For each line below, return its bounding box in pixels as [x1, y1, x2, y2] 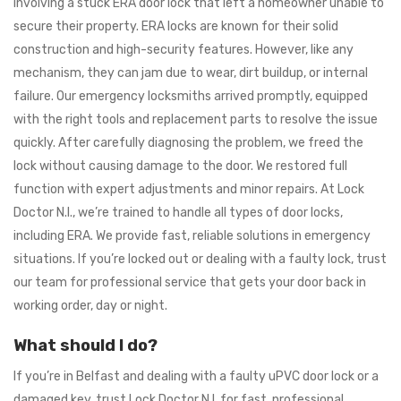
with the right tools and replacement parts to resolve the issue [13, 112, 378, 128]
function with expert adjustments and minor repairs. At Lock [13, 182, 364, 198]
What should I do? [13, 336, 158, 356]
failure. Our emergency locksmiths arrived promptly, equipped [13, 89, 368, 105]
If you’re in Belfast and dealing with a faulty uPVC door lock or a [13, 369, 379, 385]
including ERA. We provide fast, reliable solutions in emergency [13, 228, 371, 244]
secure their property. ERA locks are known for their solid [13, 19, 338, 35]
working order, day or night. [13, 298, 167, 314]
